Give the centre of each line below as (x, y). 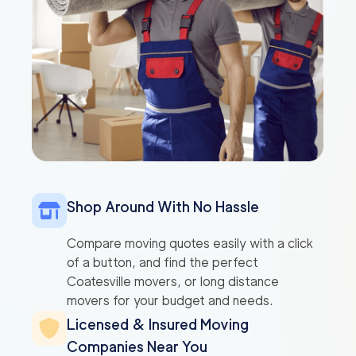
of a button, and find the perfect (163, 263)
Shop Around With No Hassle (163, 207)
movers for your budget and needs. (170, 301)
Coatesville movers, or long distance (173, 282)
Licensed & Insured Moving (158, 325)
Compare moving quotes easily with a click (190, 244)
